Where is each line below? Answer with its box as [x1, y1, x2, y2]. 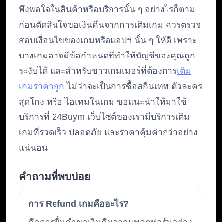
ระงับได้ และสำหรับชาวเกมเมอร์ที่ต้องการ [19, 66, 177, 76]
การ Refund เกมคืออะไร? [28, 199, 129, 209]
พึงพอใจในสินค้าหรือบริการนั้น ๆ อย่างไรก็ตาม [19, 4, 195, 15]
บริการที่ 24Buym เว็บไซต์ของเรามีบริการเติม [19, 112, 190, 122]
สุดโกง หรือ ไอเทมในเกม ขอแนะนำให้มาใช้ [19, 97, 187, 107]
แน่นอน [19, 143, 48, 153]
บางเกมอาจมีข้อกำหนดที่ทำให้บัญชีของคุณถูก [19, 51, 195, 61]
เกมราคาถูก [19, 81, 64, 92]
